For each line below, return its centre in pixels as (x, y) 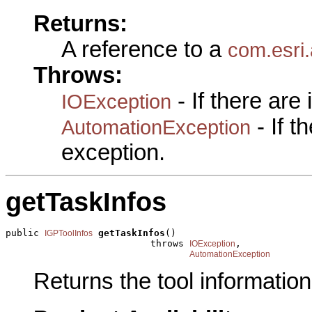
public (25, 233)
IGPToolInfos (69, 234)
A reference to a (145, 49)
